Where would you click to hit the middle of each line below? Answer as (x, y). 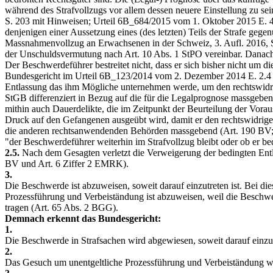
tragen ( (19, 207)
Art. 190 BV (247, 131)
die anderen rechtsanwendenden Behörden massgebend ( (114, 131)
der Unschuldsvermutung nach (65, 54)
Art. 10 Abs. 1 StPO (163, 54)
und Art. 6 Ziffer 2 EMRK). (74, 164)
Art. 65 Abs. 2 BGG (73, 207)
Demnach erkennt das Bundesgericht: (83, 218)
